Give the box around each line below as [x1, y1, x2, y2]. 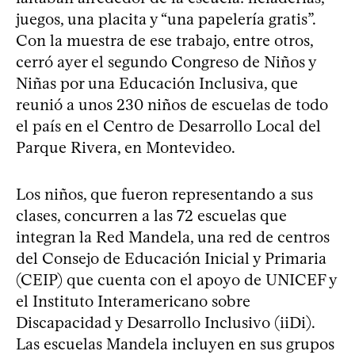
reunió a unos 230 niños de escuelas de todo [16, 94, 328, 114]
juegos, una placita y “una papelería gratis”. [16, 9, 315, 29]
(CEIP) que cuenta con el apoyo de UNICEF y [16, 269, 337, 289]
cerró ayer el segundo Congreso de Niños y [16, 52, 316, 71]
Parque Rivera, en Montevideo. [16, 137, 235, 157]
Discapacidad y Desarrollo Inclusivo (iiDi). [16, 312, 315, 332]
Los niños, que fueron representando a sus [16, 184, 313, 204]
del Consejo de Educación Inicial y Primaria [16, 248, 326, 268]
